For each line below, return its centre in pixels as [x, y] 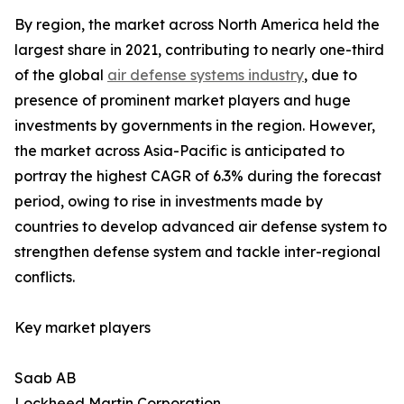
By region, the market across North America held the [197, 25]
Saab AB [45, 378]
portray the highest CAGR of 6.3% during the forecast [198, 176]
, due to [331, 75]
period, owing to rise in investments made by [169, 202]
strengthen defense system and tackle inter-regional [197, 252]
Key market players [83, 328]
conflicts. [45, 277]
